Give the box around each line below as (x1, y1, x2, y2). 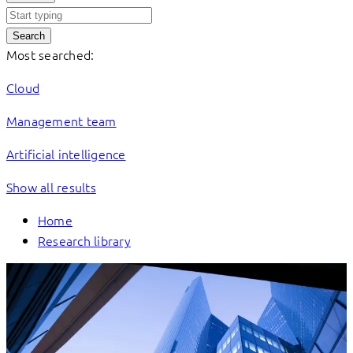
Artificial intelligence (6, 145, 126, 162)
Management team (6, 112, 117, 129)
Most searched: (6, 46, 95, 63)
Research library (38, 232, 131, 249)
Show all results (6, 178, 96, 195)
